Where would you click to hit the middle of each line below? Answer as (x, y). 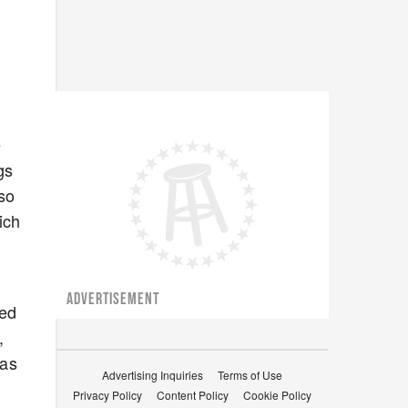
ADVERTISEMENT (113, 299)
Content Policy (193, 395)
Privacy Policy (107, 395)
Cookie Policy (277, 395)
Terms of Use (250, 375)
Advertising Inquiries (153, 375)
